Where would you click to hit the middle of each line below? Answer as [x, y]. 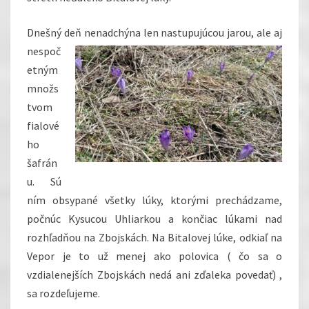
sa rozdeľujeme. [63, 293]
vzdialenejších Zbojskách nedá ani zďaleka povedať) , [154, 275]
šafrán [42, 163]
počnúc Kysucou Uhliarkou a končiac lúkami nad [154, 219]
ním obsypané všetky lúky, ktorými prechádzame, [154, 200]
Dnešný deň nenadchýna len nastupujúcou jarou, [142, 33]
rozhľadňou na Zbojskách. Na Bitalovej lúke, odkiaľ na [154, 238]
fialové [43, 126]
